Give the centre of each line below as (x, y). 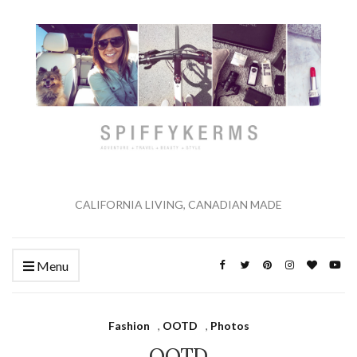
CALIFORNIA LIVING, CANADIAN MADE (178, 205)
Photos (229, 326)
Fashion (129, 326)
